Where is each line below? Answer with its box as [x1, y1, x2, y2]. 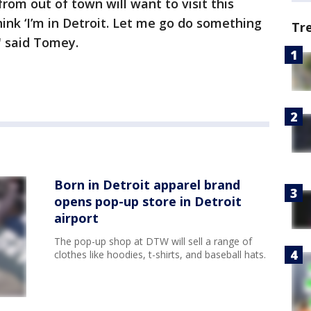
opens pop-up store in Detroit [54, 193, 242, 210]
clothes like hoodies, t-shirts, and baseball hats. [54, 248, 266, 261]
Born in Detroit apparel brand [54, 176, 240, 193]
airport [54, 210, 99, 226]
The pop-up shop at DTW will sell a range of [54, 235, 252, 248]
